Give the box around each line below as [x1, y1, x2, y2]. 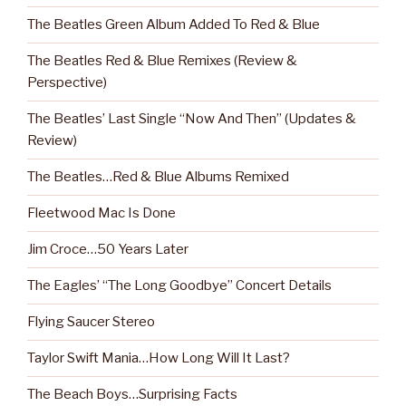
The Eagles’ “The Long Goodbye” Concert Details [27, 277, 332, 295]
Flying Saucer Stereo [27, 314, 155, 331]
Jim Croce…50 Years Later [27, 241, 188, 258]
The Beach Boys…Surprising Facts [27, 386, 237, 403]
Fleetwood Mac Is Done [27, 205, 176, 222]
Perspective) [27, 74, 107, 92]
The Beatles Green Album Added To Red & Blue [27, 16, 320, 34]
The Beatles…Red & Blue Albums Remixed [27, 169, 289, 186]
